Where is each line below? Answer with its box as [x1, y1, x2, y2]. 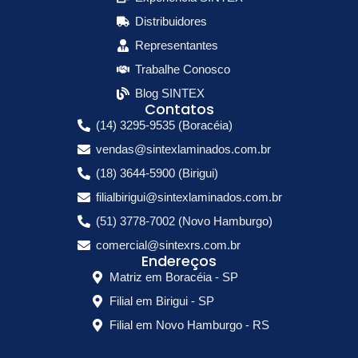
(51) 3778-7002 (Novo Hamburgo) [96, 214, 272, 228]
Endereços [141, 251, 217, 271]
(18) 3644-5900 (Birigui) [96, 166, 218, 180]
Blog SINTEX [135, 86, 205, 100]
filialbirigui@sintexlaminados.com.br [96, 190, 282, 204]
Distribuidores [135, 14, 207, 28]
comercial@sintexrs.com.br [96, 238, 241, 252]
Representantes [135, 38, 218, 52]
